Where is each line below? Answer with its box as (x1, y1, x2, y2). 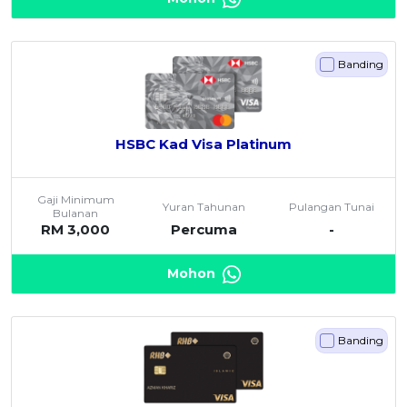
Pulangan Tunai (288, 199, 374, 213)
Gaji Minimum (36, 193, 114, 207)
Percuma (170, 221, 237, 239)
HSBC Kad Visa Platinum (115, 135, 292, 154)
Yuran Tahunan (162, 199, 245, 213)
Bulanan (53, 206, 99, 221)
